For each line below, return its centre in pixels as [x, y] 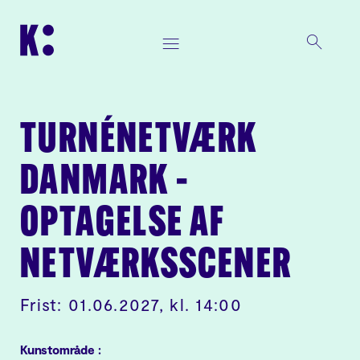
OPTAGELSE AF [123, 225]
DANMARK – [105, 183]
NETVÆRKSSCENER [156, 267]
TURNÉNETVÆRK [139, 141]
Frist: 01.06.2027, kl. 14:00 [131, 304]
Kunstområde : [61, 350]
